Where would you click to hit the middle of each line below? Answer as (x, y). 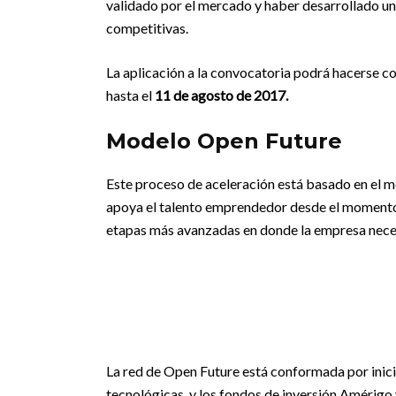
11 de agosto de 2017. (221, 95)
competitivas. (147, 28)
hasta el (130, 95)
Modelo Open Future (224, 141)
